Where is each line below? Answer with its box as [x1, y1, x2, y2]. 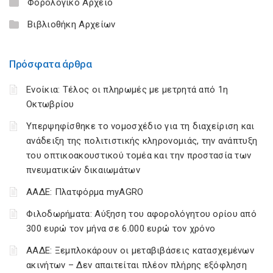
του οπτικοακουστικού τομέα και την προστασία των [26, 150, 252, 161]
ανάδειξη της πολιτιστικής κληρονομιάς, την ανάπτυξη [26, 135, 258, 146]
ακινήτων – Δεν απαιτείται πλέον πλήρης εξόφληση [26, 260, 247, 271]
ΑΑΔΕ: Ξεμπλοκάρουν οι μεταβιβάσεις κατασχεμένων [26, 245, 255, 256]
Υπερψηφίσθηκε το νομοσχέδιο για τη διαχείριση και [26, 121, 255, 132]
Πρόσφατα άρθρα [9, 58, 92, 70]
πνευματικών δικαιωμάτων [26, 165, 140, 175]
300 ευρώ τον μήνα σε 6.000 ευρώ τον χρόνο [26, 223, 216, 234]
